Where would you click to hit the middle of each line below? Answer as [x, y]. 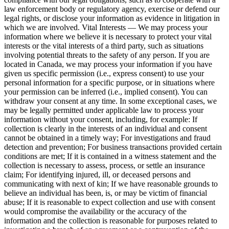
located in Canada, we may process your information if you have [108, 64]
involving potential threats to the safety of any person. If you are [107, 55]
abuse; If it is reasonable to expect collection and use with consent [110, 202]
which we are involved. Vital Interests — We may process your [106, 27]
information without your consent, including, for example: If [101, 119]
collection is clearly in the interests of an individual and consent [106, 128]
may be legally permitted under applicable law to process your [104, 110]
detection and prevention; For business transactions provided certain [113, 147]
